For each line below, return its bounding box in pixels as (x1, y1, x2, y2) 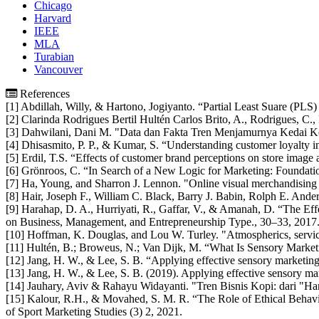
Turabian (34, 50, 74, 63)
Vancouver (34, 63, 83, 75)
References (17, 87, 70, 100)
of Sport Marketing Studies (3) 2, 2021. (6, 305, 182, 318)
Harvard (34, 11, 71, 24)
